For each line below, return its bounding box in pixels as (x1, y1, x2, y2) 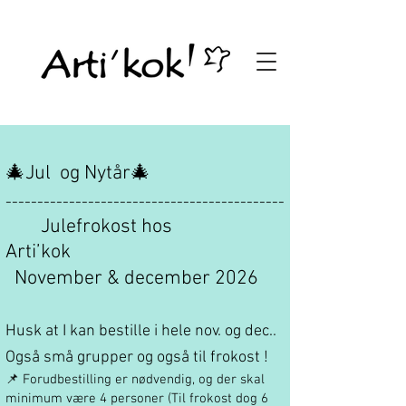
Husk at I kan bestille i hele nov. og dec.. (5, 322, 276, 341)
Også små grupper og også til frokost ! (5, 348, 272, 367)
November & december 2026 (5, 266, 258, 291)
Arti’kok (5, 240, 71, 265)
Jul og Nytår (25, 161, 130, 186)
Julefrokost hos (36, 215, 204, 239)
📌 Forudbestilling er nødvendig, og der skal (5, 372, 265, 388)
